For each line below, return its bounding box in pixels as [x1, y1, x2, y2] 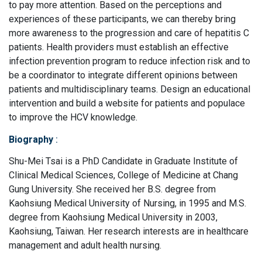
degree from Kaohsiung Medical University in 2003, [9, 212, 218, 223]
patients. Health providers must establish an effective [9, 42, 229, 53]
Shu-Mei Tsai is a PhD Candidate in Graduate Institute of [9, 156, 238, 167]
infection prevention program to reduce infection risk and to [9, 56, 250, 67]
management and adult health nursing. [9, 240, 161, 251]
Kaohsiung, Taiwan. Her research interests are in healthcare [9, 226, 249, 237]
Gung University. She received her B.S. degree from [9, 184, 216, 195]
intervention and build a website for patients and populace [9, 98, 245, 109]
